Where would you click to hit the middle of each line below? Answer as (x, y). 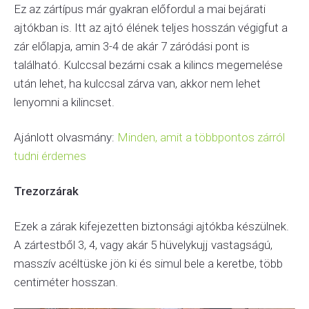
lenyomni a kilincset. (64, 102)
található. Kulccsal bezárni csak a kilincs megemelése (148, 65)
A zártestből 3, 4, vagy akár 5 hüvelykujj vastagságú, (143, 245)
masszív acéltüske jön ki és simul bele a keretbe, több (148, 263)
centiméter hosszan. (66, 282)
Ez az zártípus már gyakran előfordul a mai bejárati (140, 9)
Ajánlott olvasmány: (66, 137)
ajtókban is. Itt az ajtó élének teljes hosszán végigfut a (151, 28)
